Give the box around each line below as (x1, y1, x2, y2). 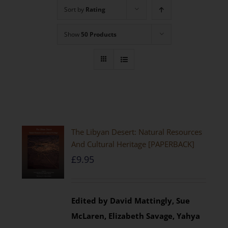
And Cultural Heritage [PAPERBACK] (71, 139, 195, 149)
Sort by (64, 5, 85, 14)
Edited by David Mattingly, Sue (71, 195, 190, 206)
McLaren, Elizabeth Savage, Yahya (71, 211, 201, 221)
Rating (85, 5, 105, 14)
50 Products (80, 30, 117, 39)
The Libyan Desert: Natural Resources (71, 127, 203, 137)
